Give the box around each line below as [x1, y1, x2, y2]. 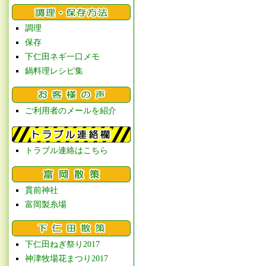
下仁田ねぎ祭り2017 [25, 240, 100, 249]
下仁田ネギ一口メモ [25, 52, 100, 61]
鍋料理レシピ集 [25, 66, 83, 75]
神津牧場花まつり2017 [25, 254, 108, 263]
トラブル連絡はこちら [25, 146, 108, 155]
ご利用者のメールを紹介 [25, 106, 116, 115]
